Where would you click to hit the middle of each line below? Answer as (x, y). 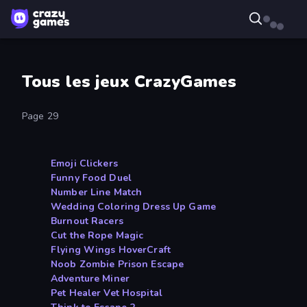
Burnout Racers (87, 221)
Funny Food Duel (91, 178)
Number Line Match (97, 193)
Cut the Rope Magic (97, 236)
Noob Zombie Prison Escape (118, 265)
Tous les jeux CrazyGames (130, 82)
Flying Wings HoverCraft (111, 250)
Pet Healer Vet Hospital (107, 293)
